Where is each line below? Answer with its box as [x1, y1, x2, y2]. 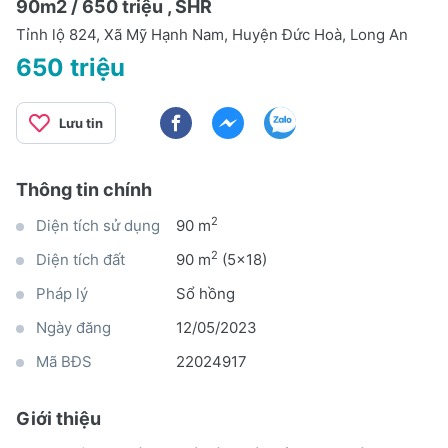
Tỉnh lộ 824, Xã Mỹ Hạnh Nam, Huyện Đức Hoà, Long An [16, 24, 408, 44]
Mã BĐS [36, 351, 92, 371]
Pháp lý [36, 283, 88, 303]
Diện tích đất [36, 249, 125, 269]
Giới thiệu [16, 407, 101, 429]
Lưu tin [59, 114, 103, 131]
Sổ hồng [176, 283, 235, 303]
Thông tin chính [16, 178, 152, 200]
